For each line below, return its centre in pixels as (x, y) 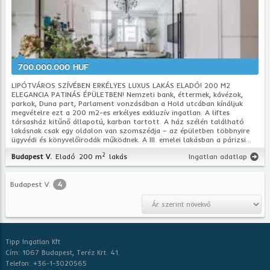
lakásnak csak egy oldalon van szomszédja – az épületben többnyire (131, 130)
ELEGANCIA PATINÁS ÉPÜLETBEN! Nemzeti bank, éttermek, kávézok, (127, 94)
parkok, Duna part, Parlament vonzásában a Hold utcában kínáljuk (127, 103)
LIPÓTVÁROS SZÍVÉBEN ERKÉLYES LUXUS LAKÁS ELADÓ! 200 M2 (121, 85)
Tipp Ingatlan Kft (33, 241)
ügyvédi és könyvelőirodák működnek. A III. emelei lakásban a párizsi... (132, 140)
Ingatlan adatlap (218, 156)
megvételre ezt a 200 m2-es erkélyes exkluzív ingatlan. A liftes (121, 112)
